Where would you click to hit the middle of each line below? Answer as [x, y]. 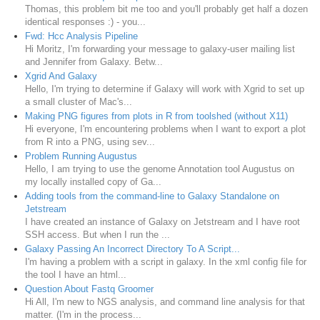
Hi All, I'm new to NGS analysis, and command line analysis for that [165, 301]
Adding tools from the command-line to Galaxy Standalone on [152, 196]
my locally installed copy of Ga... [93, 181]
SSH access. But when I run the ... [97, 234]
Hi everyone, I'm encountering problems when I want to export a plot [165, 129]
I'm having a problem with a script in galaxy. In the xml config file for [166, 261]
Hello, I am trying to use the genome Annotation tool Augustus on [160, 169]
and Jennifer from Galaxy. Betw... [94, 61]
